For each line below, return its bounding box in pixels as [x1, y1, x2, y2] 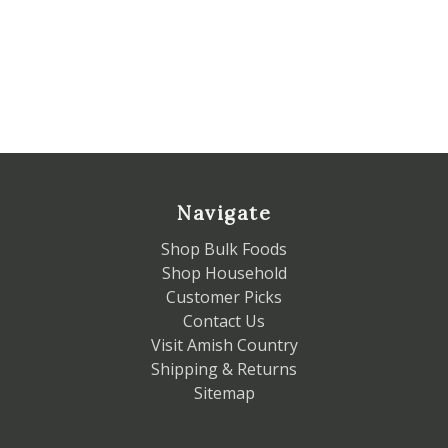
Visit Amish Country [150, 334, 298, 357]
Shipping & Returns [151, 358, 297, 381]
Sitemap [193, 382, 255, 405]
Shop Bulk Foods [161, 238, 287, 261]
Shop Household [161, 262, 287, 285]
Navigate [177, 201, 271, 226]
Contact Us [183, 310, 265, 333]
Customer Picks [166, 286, 282, 309]
